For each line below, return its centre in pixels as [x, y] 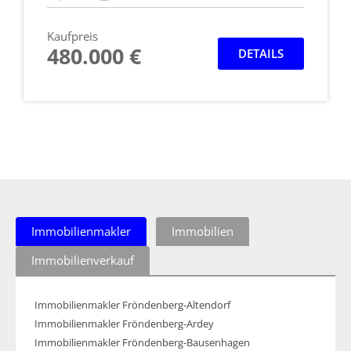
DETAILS [261, 53]
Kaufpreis [72, 36]
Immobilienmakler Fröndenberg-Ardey [124, 324]
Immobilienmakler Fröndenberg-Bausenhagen [142, 342]
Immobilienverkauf [83, 260]
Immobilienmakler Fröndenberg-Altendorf [132, 305]
